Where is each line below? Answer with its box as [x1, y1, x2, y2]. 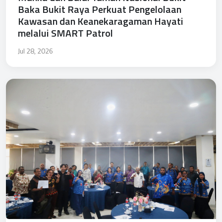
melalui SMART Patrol [18, 25, 113, 41]
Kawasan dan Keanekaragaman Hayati [18, 13, 183, 29]
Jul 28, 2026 [18, 46, 53, 56]
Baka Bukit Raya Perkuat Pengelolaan [18, 1, 181, 17]
